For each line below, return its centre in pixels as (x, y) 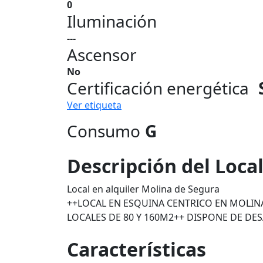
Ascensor (102, 55)
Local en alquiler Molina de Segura (143, 189)
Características (136, 249)
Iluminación (112, 21)
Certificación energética (158, 88)
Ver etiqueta (94, 105)
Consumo (104, 131)
